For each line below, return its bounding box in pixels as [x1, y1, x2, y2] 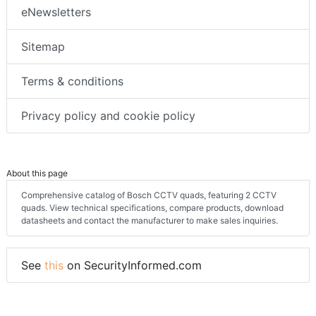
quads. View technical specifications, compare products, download [21, 202, 284, 214]
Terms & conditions [21, 74, 123, 89]
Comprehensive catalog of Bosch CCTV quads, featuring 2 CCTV [21, 190, 276, 201]
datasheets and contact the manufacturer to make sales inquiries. [21, 215, 278, 226]
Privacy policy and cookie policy [21, 109, 195, 123]
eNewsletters [21, 5, 91, 20]
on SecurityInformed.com [63, 258, 202, 273]
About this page [6, 168, 68, 179]
